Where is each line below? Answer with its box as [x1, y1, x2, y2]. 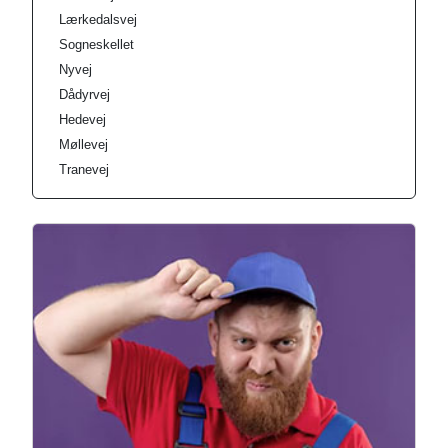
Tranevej [59, 162, 109, 177]
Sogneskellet [59, 37, 134, 52]
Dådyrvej [59, 87, 110, 102]
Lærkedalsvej [59, 12, 137, 27]
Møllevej [59, 137, 108, 152]
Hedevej [59, 112, 106, 127]
